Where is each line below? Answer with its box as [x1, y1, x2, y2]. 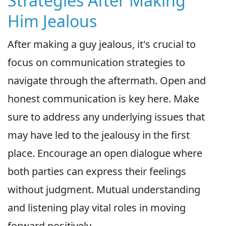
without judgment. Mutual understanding [8, 182, 200, 196]
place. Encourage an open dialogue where [8, 146, 202, 160]
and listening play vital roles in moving [8, 200, 186, 214]
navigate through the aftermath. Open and [8, 73, 206, 87]
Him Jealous [8, 10, 97, 32]
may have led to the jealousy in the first [8, 128, 190, 142]
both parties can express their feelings [8, 164, 186, 178]
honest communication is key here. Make [8, 91, 199, 105]
